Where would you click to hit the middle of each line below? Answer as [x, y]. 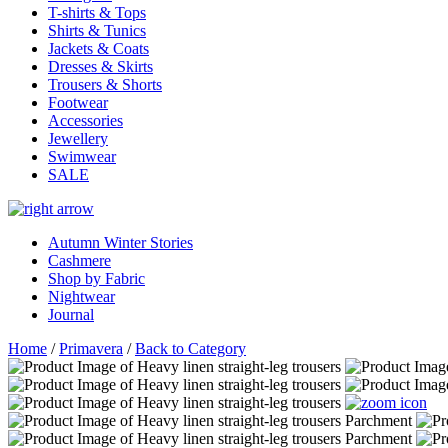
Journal [71, 314]
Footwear [78, 102]
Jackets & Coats [98, 48]
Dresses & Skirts [100, 66]
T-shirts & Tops [97, 12]
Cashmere [79, 260]
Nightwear [81, 296]
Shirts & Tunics [97, 30]
